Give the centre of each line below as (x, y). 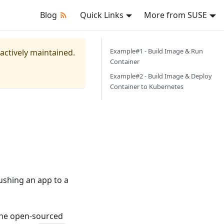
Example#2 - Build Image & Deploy (161, 76)
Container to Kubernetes (147, 86)
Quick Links (101, 15)
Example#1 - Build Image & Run (156, 51)
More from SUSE (176, 15)
